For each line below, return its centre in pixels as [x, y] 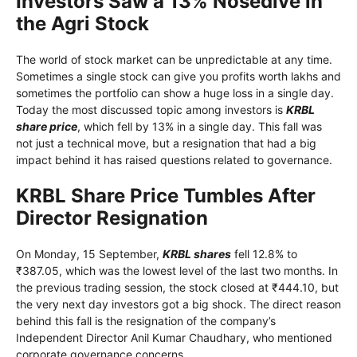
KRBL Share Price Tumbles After [166, 196]
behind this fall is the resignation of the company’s [146, 321]
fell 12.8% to [264, 254]
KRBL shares [197, 254]
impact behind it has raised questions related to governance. [174, 160]
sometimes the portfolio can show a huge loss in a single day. [175, 93]
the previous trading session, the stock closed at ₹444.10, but [177, 288]
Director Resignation [112, 218]
